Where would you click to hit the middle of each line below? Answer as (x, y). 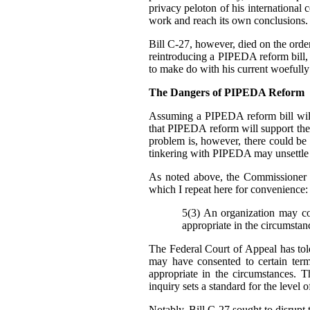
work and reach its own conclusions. (228, 21)
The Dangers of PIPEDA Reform (227, 93)
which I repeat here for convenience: (228, 190)
